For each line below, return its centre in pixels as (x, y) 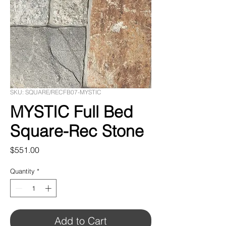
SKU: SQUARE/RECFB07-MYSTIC (56, 92)
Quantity (22, 171)
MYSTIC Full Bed (72, 112)
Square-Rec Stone (77, 131)
